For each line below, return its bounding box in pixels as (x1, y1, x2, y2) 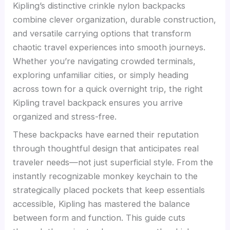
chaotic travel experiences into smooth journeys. (13, 42, 206, 52)
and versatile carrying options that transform (13, 28, 191, 39)
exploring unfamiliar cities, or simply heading (13, 69, 189, 80)
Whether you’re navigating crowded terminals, (13, 55, 196, 66)
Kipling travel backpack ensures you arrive (13, 97, 183, 108)
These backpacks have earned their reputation (13, 129, 199, 140)
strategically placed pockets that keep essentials (13, 184, 205, 195)
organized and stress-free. (13, 111, 117, 122)
